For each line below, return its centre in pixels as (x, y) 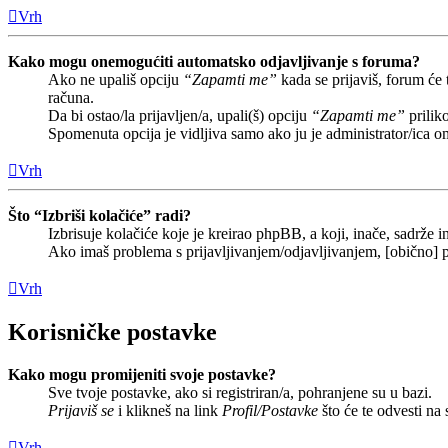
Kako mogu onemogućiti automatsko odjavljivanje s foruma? (214, 62)
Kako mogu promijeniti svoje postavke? (142, 374)
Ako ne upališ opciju (115, 80)
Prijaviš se (81, 410)
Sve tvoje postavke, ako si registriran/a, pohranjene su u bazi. (240, 392)
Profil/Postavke (270, 410)
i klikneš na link (168, 410)
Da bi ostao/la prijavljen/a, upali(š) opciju (179, 116)
